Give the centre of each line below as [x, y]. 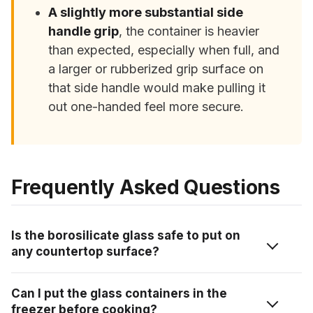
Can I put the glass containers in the [119, 294]
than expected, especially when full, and [164, 50]
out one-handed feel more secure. [146, 106]
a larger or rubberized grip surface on [156, 68]
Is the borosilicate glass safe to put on [126, 236]
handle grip [84, 31]
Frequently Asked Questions [146, 188]
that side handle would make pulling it [157, 87]
